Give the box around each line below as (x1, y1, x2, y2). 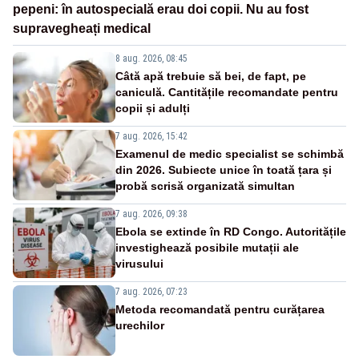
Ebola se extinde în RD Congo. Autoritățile (115, 224, 346, 238)
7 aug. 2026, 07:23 (115, 285, 188, 297)
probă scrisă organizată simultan (115, 179, 295, 192)
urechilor (115, 318, 164, 332)
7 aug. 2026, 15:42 (115, 130, 188, 142)
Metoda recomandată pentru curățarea (115, 302, 325, 316)
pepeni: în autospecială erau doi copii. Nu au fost (13, 2, 309, 16)
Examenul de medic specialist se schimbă (115, 147, 344, 160)
